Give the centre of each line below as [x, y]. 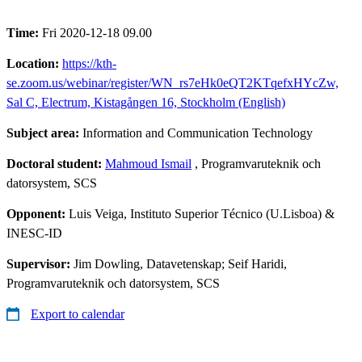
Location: [34, 63]
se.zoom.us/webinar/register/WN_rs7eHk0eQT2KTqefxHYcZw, [173, 82]
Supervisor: [40, 263]
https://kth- [89, 63]
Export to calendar [78, 314]
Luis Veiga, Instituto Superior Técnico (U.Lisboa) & [202, 213]
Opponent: [38, 213]
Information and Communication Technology [198, 133]
